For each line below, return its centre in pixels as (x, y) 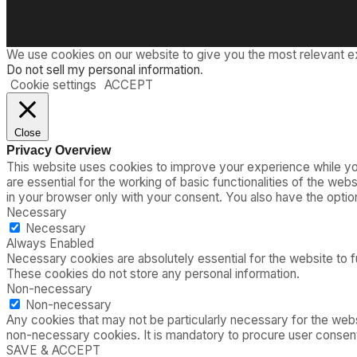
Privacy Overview (59, 150)
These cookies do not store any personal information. (153, 274)
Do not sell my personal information (103, 70)
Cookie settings (53, 85)
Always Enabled (50, 244)
